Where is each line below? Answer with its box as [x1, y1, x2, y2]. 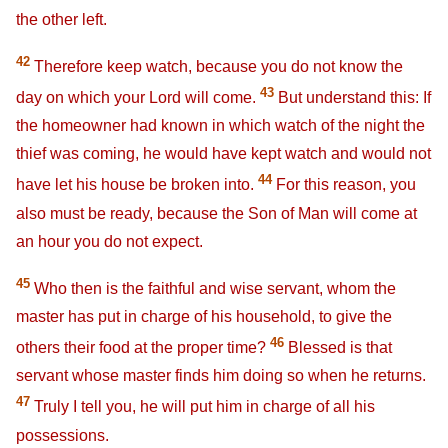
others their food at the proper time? [16, 339, 270, 357]
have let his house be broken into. [16, 176, 258, 194]
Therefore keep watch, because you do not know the [30, 58, 403, 76]
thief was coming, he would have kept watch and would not [16, 145, 431, 163]
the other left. [16, 10, 107, 28]
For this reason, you [272, 176, 416, 194]
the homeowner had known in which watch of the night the [16, 117, 425, 135]
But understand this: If [274, 89, 431, 107]
